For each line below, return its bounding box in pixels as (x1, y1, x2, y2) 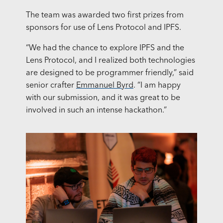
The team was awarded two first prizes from (25, 11, 184, 20)
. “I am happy (133, 82, 181, 90)
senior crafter (25, 82, 76, 90)
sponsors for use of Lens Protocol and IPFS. (25, 24, 181, 32)
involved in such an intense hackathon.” (25, 107, 167, 115)
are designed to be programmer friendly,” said (25, 69, 194, 78)
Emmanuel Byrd (76, 82, 133, 90)
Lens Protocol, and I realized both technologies (25, 57, 195, 65)
